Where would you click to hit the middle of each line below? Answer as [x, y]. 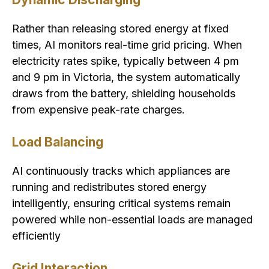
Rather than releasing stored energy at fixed [120, 29]
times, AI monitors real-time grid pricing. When [127, 45]
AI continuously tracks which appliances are [121, 171]
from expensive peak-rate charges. [98, 110]
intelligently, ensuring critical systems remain [121, 204]
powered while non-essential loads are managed [132, 220]
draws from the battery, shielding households [124, 94]
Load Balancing [58, 142]
